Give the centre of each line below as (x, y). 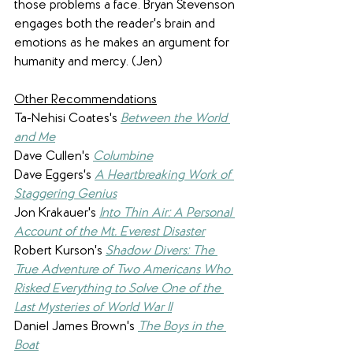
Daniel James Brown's (76, 327)
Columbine (123, 157)
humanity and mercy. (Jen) (88, 62)
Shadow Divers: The (162, 251)
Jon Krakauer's (57, 214)
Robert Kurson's (60, 251)
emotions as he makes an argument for (123, 43)
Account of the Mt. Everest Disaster (110, 232)
